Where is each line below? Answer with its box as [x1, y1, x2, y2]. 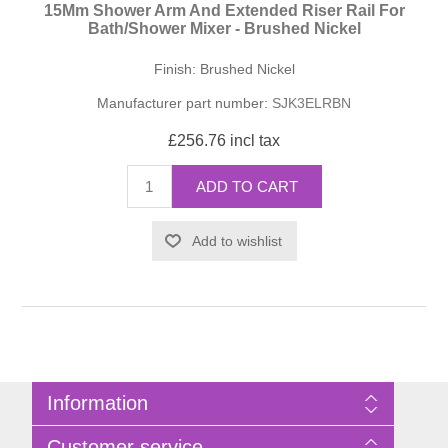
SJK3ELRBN [272, 95, 351, 112]
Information [46, 392, 148, 415]
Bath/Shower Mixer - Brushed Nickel [87, 20, 361, 38]
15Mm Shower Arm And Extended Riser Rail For [43, 2, 405, 20]
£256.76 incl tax [168, 132, 280, 150]
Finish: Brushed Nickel [153, 61, 295, 78]
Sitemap [31, 427, 84, 444]
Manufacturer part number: [97, 95, 268, 112]
